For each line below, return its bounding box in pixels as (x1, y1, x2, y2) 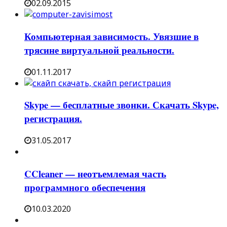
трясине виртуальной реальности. (24, 43, 174, 57)
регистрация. (24, 111, 82, 126)
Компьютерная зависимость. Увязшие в (24, 29, 199, 43)
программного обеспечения (24, 180, 145, 194)
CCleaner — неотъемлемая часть (24, 166, 166, 180)
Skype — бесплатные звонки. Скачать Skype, (24, 98, 219, 112)
